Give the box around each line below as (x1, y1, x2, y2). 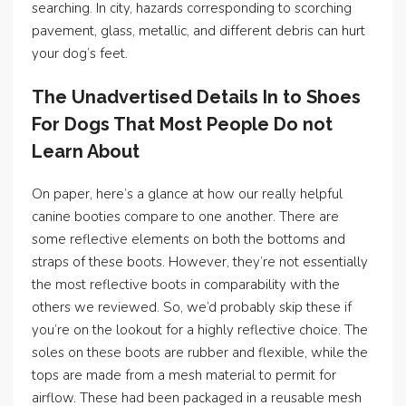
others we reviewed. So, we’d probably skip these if (32, 298, 352, 316)
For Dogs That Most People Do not (32, 113, 333, 135)
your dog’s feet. (32, 44, 128, 63)
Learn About (32, 140, 140, 162)
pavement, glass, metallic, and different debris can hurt (32, 22, 365, 40)
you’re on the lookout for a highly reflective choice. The (32, 321, 368, 339)
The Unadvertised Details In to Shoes (32, 86, 361, 108)
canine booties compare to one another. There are (32, 208, 339, 226)
